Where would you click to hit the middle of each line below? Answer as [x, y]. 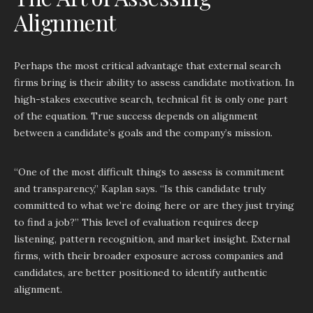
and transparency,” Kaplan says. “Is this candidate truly [140, 189]
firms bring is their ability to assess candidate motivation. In [154, 82]
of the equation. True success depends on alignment [136, 116]
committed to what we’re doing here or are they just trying [154, 205]
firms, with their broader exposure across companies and [148, 256]
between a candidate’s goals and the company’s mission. [143, 133]
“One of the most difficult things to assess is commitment [149, 172]
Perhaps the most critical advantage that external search [147, 66]
